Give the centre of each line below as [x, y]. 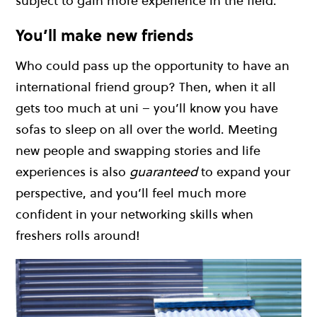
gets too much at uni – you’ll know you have [147, 108]
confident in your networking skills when [134, 214]
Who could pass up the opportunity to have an [152, 66]
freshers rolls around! [78, 236]
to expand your [244, 172]
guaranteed [163, 172]
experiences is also [73, 172]
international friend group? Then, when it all [146, 87]
